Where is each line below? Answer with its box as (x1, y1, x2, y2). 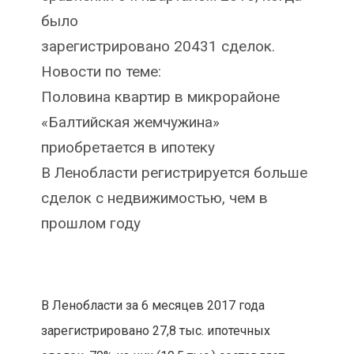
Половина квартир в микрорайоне (40, 88, 280, 107)
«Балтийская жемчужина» (40, 113, 220, 132)
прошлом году (40, 214, 141, 233)
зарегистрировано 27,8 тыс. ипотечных (40, 323, 270, 339)
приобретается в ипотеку (40, 138, 215, 157)
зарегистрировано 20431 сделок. (40, 37, 275, 56)
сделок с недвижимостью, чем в (40, 189, 268, 208)
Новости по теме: (40, 62, 161, 81)
